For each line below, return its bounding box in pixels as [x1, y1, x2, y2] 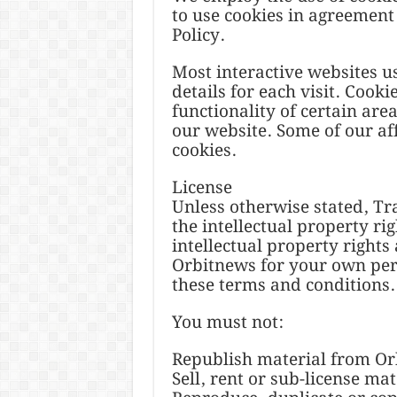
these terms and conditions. [171, 271, 395, 300]
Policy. [171, 21, 225, 50]
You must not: [171, 308, 284, 337]
